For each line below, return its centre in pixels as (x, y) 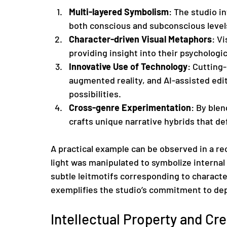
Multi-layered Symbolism (119, 11)
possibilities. (95, 93)
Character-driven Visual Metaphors (140, 39)
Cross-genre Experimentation (130, 107)
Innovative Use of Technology (128, 66)
